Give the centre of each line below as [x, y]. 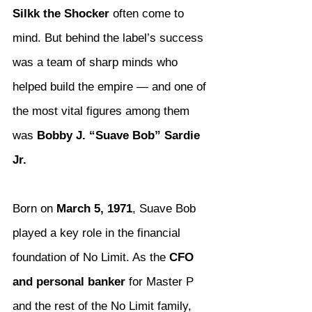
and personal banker [69, 282]
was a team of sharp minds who [97, 63]
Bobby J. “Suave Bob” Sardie [120, 136]
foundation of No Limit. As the [91, 258]
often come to [148, 14]
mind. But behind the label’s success [110, 38]
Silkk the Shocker [61, 14]
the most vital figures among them [103, 111]
